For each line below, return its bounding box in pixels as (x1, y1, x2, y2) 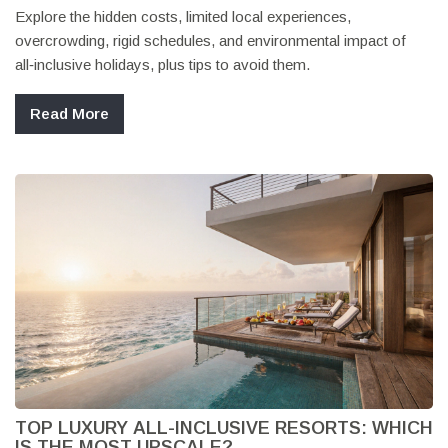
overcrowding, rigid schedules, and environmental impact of (15, 31, 406, 49)
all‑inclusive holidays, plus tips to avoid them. (15, 55, 310, 73)
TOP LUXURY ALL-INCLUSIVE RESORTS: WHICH (15, 417, 433, 438)
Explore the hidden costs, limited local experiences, (15, 7, 351, 25)
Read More (30, 104, 109, 122)
